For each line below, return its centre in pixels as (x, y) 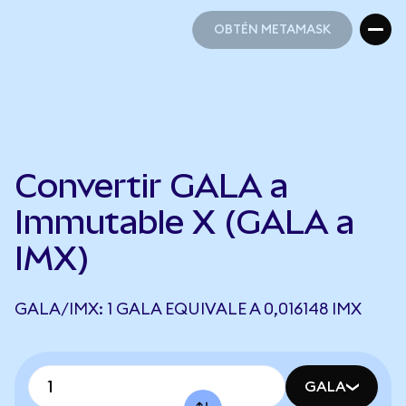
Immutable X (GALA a (184, 222)
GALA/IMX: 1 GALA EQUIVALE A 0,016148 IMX (188, 309)
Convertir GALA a (151, 186)
